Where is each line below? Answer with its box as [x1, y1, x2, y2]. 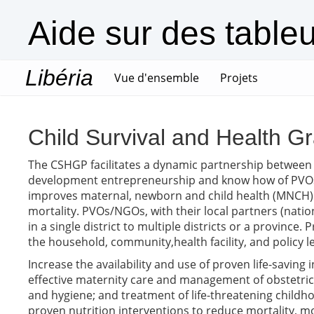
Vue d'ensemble [114, 70, 199, 86]
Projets [220, 70, 258, 86]
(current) [198, 69, 245, 85]
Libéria [25, 65, 93, 90]
